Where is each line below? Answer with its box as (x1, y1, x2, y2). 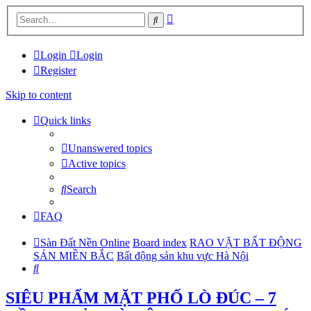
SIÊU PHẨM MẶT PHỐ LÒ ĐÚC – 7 (6, 288, 276, 307)
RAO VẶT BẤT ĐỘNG (190, 236, 302, 249)
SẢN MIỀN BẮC (33, 249, 114, 262)
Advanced (173, 10, 218, 22)
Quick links (40, 114, 91, 126)
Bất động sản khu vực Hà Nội (117, 249, 249, 262)
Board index (133, 236, 187, 249)
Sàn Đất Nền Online (40, 236, 130, 249)
